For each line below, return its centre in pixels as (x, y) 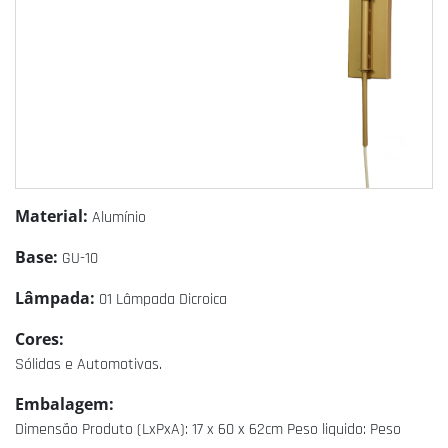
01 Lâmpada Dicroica (163, 299)
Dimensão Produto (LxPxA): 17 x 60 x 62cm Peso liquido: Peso (208, 429)
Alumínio (119, 217)
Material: (53, 216)
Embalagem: (64, 404)
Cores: (39, 339)
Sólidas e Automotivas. (88, 364)
